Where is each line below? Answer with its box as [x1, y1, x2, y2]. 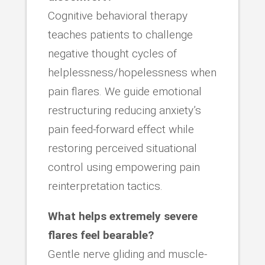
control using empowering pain [47, 160, 200, 174]
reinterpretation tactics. [47, 179, 163, 193]
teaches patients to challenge [47, 27, 193, 41]
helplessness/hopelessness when [47, 65, 216, 79]
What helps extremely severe [47, 209, 198, 223]
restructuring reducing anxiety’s [47, 103, 201, 117]
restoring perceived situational [47, 141, 197, 155]
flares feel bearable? [47, 228, 154, 242]
